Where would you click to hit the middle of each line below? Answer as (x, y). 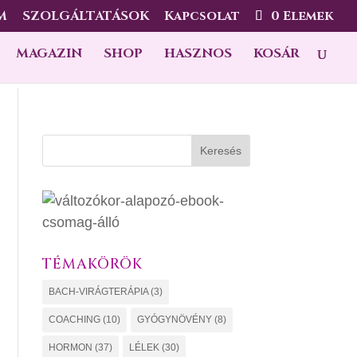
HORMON (71, 347)
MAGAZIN (49, 53)
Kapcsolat (202, 16)
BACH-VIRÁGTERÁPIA (99, 292)
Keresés (220, 151)
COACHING (75, 320)
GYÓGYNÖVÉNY (175, 320)
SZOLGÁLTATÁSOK (86, 16)
